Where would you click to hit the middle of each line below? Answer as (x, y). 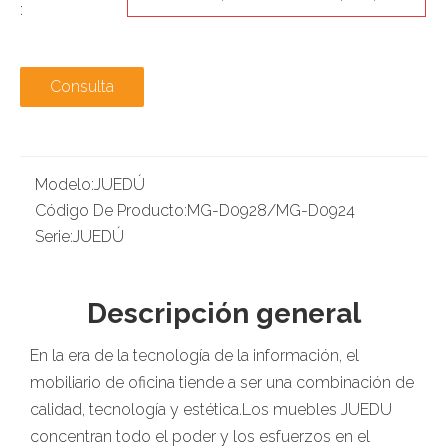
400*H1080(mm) (274, 29)
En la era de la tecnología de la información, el (194, 355)
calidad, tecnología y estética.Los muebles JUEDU (211, 409)
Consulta (82, 86)
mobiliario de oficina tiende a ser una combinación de (222, 382)
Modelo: (64, 184)
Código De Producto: (111, 210)
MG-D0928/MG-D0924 (271, 210)
